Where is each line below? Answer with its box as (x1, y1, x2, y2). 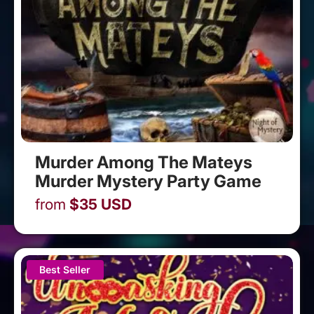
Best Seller (39, 264, 91, 276)
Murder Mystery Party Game (35, 171, 261, 192)
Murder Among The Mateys (35, 152, 252, 173)
